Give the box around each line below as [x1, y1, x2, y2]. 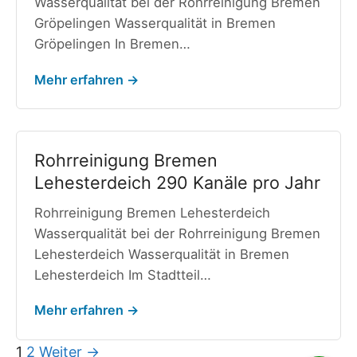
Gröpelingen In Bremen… [33, 35, 190, 52]
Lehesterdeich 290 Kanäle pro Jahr [33, 171, 320, 193]
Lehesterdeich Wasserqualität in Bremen [33, 245, 289, 262]
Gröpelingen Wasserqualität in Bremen [33, 14, 276, 31]
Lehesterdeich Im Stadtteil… [33, 266, 211, 283]
